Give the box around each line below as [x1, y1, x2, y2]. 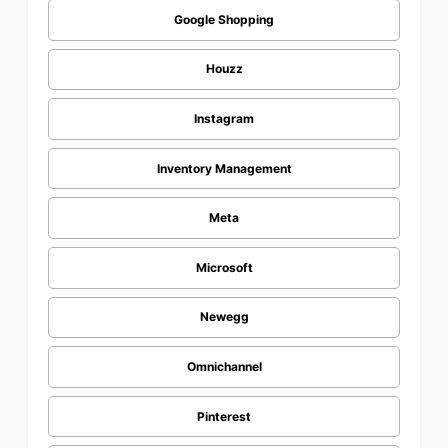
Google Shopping [174, 11, 274, 27]
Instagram [194, 111, 254, 127]
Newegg [199, 309, 249, 325]
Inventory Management [156, 160, 292, 176]
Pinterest [197, 408, 251, 424]
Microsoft [195, 259, 253, 275]
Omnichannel [186, 359, 262, 375]
